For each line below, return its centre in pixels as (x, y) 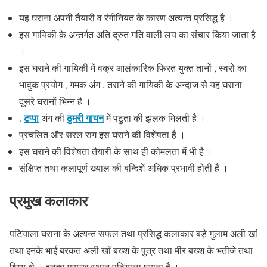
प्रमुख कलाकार (49, 201)
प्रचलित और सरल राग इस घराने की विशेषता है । (102, 135)
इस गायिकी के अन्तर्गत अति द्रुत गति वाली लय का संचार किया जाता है (137, 35)
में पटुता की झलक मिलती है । (155, 118)
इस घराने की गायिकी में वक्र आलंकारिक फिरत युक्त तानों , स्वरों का (133, 68)
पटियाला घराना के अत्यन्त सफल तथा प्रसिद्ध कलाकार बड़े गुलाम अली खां (133, 234)
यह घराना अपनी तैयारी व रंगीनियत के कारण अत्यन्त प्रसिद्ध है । (126, 18)
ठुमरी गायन (85, 118)
